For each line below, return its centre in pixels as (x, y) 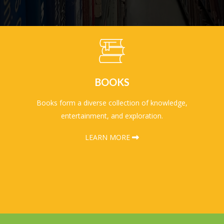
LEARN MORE (108, 137)
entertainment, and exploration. (112, 116)
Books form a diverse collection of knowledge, (112, 103)
